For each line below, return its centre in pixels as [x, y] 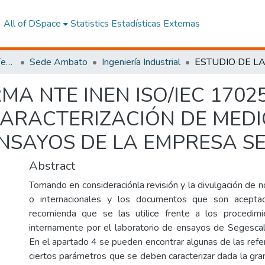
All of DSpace [32, 24]
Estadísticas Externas [155, 24]
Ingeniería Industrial [141, 62]
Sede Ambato [59, 62]
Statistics [89, 24]
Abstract [52, 166]
